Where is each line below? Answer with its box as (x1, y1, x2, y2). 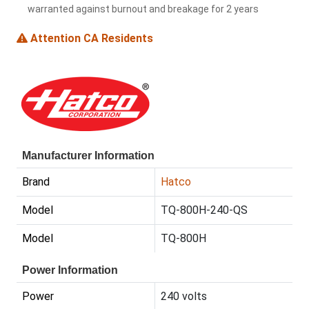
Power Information (22, 264, 118, 277)
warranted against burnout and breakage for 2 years (28, 3, 259, 15)
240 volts (161, 290, 207, 303)
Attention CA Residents (28, 32, 153, 46)
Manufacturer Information (22, 150, 154, 162)
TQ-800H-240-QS (161, 203, 248, 217)
